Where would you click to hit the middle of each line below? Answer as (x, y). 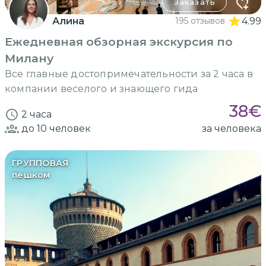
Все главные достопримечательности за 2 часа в (129, 74)
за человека (232, 128)
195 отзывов (200, 20)
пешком (31, 175)
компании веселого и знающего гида (102, 88)
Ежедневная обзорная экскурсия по (119, 41)
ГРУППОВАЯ (40, 163)
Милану (29, 58)
